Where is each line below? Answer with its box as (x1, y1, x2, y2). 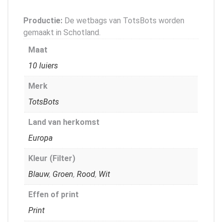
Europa (28, 133, 53, 143)
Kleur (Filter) (28, 153, 75, 163)
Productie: (23, 15, 62, 25)
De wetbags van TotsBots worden (62, 15, 184, 25)
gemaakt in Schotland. (23, 27, 101, 37)
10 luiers (28, 60, 58, 70)
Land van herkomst (28, 117, 100, 127)
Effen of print (28, 189, 79, 199)
